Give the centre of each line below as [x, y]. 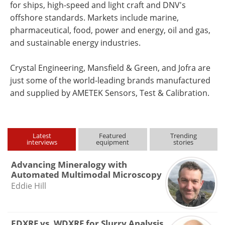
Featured [113, 136]
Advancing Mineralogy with [69, 164]
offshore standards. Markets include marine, [94, 18]
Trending [183, 136]
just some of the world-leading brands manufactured [110, 80]
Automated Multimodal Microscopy [86, 175]
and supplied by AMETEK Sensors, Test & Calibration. [110, 93]
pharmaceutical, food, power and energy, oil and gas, [110, 30]
